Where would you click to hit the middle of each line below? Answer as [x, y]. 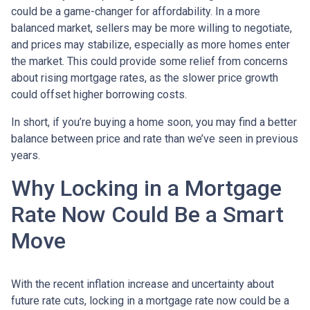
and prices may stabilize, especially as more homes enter [151, 44]
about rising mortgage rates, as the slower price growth [145, 77]
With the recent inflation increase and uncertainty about [143, 284]
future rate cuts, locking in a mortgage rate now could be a [150, 300]
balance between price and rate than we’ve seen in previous [155, 138]
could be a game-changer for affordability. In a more [136, 11]
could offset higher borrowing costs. [99, 94]
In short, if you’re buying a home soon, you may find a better [154, 122]
